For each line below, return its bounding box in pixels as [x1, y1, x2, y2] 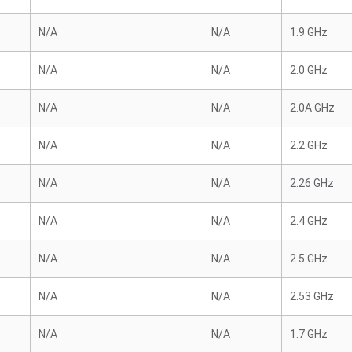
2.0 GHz [290, 64, 328, 76]
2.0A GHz [290, 101, 335, 114]
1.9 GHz [290, 26, 328, 38]
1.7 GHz [290, 328, 328, 340]
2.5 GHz [290, 252, 328, 265]
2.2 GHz [290, 139, 328, 152]
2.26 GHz [290, 177, 334, 189]
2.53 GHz [290, 290, 334, 302]
